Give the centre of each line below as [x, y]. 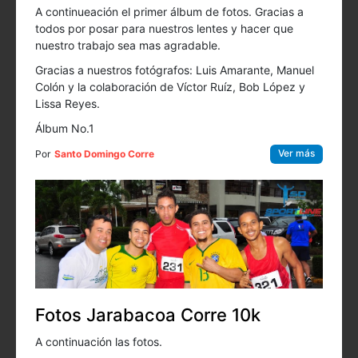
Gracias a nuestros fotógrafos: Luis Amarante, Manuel [175, 70]
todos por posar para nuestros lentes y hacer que [164, 29]
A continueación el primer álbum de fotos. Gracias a [169, 12]
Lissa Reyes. [68, 104]
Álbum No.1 [65, 129]
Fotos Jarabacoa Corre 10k [148, 315]
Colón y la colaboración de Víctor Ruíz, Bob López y [170, 87]
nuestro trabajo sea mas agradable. [128, 46]
